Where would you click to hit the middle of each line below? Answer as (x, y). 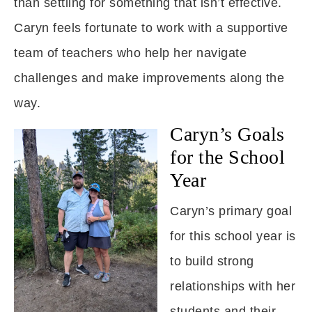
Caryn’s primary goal (231, 211)
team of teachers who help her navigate (130, 53)
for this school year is (233, 236)
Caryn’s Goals (227, 134)
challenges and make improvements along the (149, 78)
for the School (227, 157)
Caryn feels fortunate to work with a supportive (151, 28)
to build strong (212, 261)
